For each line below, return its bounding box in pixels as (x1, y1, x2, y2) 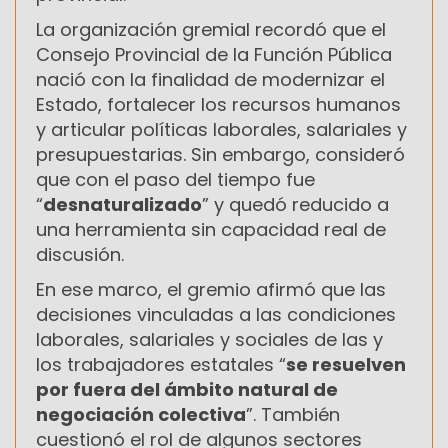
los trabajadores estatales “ (36, 351, 286, 377)
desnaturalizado (43, 191, 202, 217)
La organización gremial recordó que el (36, 16, 386, 42)
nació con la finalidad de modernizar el (36, 66, 385, 92)
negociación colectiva (36, 401, 246, 427)
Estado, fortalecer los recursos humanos (36, 91, 401, 117)
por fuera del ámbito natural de (36, 376, 338, 402)
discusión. (36, 241, 124, 267)
